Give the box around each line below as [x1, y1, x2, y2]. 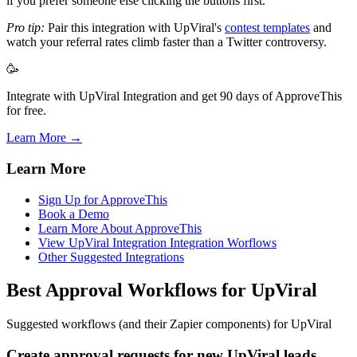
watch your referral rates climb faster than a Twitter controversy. [6, 35, 327, 49]
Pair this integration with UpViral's [45, 21, 225, 35]
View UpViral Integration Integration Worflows [38, 235, 277, 249]
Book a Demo [38, 206, 109, 221]
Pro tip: [6, 21, 45, 35]
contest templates [225, 21, 310, 35]
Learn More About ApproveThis [38, 221, 202, 235]
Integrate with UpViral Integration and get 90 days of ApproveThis [6, 89, 342, 104]
